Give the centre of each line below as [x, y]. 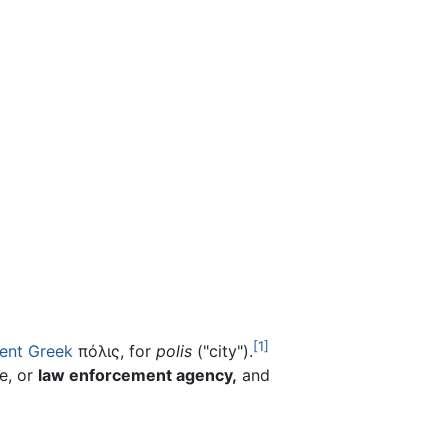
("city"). [222, 351]
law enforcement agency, [137, 375]
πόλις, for [114, 351]
